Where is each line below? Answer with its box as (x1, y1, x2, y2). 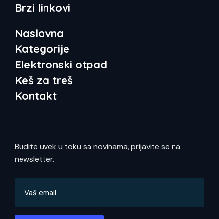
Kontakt (15, 88, 57, 103)
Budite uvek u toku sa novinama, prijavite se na (15, 141, 180, 152)
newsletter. (15, 153, 54, 164)
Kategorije (15, 42, 69, 56)
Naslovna (15, 26, 64, 40)
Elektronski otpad (15, 57, 107, 71)
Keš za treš (15, 73, 73, 87)
